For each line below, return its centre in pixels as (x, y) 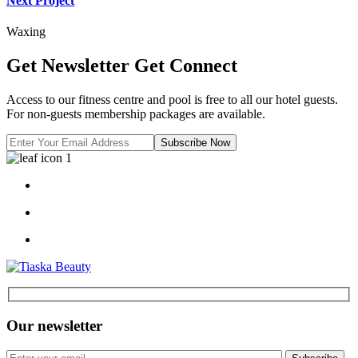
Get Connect (186, 65)
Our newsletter (54, 326)
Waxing (26, 32)
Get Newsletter (70, 65)
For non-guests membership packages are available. (136, 113)
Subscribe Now (195, 142)
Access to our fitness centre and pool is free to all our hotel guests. (172, 99)
